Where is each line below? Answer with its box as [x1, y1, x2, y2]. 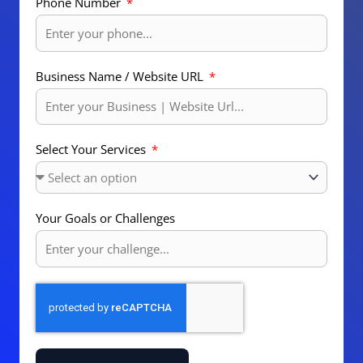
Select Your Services [36, 141, 149, 158]
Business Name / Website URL [36, 67, 207, 84]
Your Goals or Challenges [36, 210, 175, 227]
